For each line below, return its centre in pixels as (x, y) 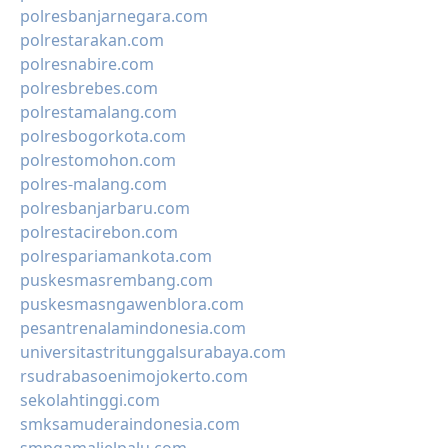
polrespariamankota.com (116, 256)
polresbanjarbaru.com (105, 208)
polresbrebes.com (89, 88)
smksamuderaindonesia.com (130, 424)
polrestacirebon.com (99, 232)
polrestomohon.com (98, 160)
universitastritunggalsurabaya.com (153, 352)
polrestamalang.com (98, 112)
